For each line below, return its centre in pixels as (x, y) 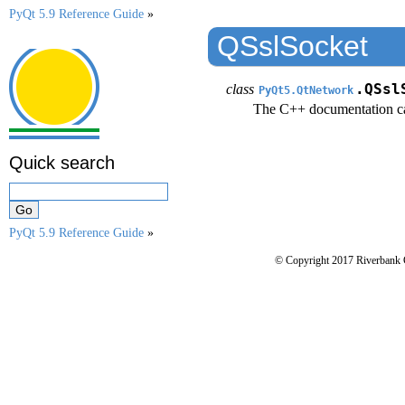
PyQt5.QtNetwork (306, 90)
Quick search (62, 162)
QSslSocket (292, 46)
